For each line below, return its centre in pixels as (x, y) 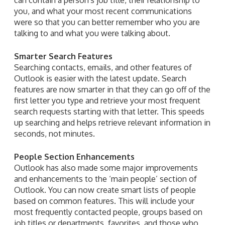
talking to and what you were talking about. (92, 33)
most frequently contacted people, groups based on (108, 212)
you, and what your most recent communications (103, 11)
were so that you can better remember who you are (107, 22)
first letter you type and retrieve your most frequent (107, 100)
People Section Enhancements (74, 156)
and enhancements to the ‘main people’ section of (105, 179)
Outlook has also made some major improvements (106, 167)
